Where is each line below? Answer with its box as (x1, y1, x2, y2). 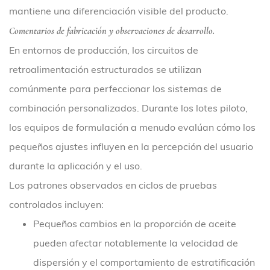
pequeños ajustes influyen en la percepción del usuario (9, 140, 253, 152)
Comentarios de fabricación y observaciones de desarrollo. (9, 25, 215, 37)
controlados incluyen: (9, 198, 104, 210)
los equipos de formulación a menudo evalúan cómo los (9, 121, 256, 133)
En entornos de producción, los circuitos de (9, 44, 198, 56)
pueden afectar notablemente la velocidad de (33, 237, 238, 249)
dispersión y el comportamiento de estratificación (33, 256, 255, 268)
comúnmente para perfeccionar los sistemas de (9, 83, 222, 95)
